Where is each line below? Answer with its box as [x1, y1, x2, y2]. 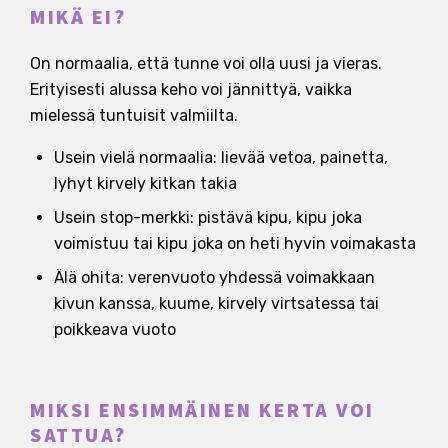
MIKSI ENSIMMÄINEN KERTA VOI [30, 396, 375, 425]
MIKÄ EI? [30, 3, 126, 32]
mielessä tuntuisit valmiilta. [30, 105, 238, 125]
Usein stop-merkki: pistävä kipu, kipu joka [54, 207, 362, 227]
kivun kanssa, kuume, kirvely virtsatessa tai [54, 293, 379, 313]
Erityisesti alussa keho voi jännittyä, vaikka [30, 79, 352, 99]
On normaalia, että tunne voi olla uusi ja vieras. [30, 53, 382, 73]
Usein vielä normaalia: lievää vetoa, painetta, [54, 147, 388, 167]
